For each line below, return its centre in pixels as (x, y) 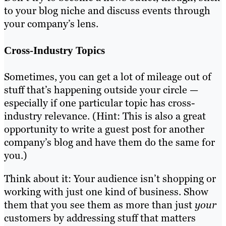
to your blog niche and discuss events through (107, 11)
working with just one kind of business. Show (106, 192)
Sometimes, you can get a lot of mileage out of (108, 77)
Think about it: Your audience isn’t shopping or (110, 179)
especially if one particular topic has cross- (99, 103)
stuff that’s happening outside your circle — (101, 90)
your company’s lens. (51, 24)
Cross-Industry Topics (54, 50)
